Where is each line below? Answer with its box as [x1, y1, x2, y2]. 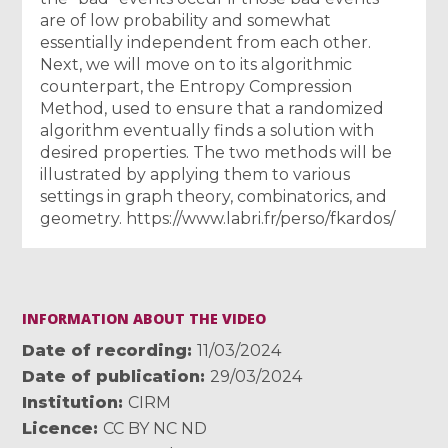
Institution [22, 392, 119, 412]
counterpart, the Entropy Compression [40, 76, 353, 96]
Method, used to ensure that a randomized [40, 98, 385, 118]
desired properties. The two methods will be [40, 142, 393, 162]
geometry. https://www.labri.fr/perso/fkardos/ [40, 208, 396, 228]
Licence [22, 418, 94, 438]
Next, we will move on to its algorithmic [40, 54, 353, 74]
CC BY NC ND [103, 418, 208, 438]
